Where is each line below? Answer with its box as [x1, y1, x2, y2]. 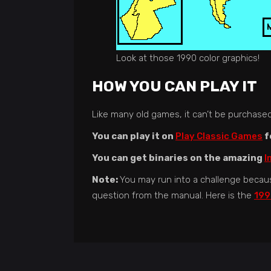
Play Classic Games [175, 131, 263, 142]
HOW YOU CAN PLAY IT [92, 77, 257, 95]
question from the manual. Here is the [92, 190, 254, 201]
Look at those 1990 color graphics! [116, 53, 260, 64]
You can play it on [92, 131, 175, 142]
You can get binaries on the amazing [92, 152, 264, 163]
